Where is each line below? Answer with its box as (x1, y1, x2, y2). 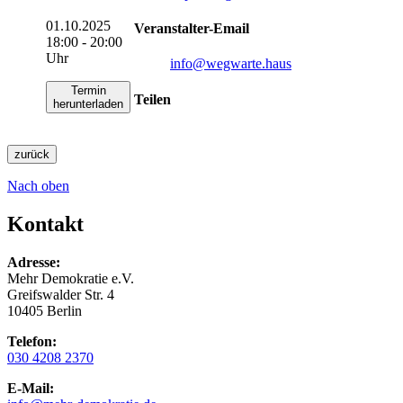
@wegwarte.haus (193, 56, 291, 72)
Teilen (134, 91, 171, 107)
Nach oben (7, 177, 69, 193)
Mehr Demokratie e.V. (7, 270, 134, 286)
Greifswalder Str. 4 (7, 286, 114, 302)
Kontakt (7, 211, 84, 236)
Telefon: (7, 333, 57, 349)
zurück (14, 147, 49, 161)
